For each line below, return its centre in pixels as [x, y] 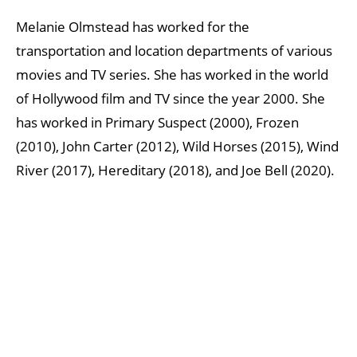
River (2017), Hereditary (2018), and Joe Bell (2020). [175, 170]
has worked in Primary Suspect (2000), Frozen [157, 122]
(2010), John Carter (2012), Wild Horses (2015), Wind [177, 146]
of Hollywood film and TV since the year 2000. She [171, 98]
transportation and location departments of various [174, 50]
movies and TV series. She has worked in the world [172, 74]
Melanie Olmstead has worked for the [133, 26]
